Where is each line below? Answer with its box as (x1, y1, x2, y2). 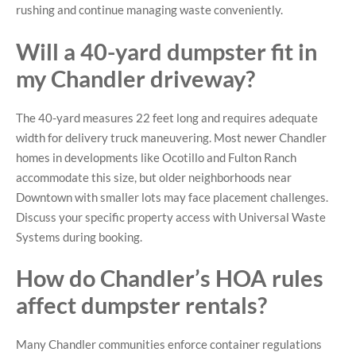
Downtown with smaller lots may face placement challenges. (16, 189, 328, 204)
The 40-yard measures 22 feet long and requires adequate (16, 110, 318, 125)
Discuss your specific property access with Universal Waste (16, 209, 326, 224)
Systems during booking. (16, 229, 142, 244)
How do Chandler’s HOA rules (16, 264, 323, 292)
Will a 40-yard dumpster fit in (16, 37, 317, 65)
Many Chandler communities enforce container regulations (16, 337, 322, 352)
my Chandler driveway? (16, 64, 255, 92)
